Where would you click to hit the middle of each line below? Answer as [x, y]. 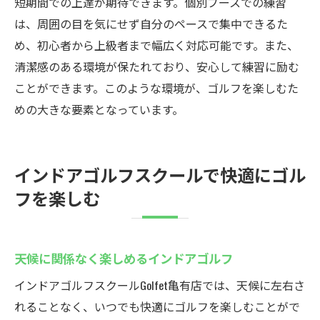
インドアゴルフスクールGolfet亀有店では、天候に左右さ [160, 285]
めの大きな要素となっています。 [99, 109]
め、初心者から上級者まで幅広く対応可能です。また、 [156, 45]
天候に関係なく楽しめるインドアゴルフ [124, 258]
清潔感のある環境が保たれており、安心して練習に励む [157, 66]
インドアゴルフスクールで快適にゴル [160, 174]
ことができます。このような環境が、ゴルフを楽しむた [156, 88]
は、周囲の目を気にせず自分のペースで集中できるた [151, 24]
